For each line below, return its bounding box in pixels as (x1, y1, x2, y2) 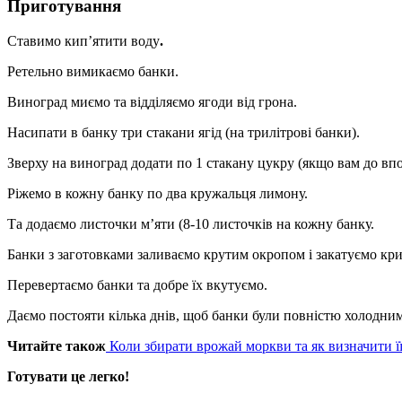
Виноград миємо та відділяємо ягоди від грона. (7, 93, 301, 109)
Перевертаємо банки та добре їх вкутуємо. (7, 276, 271, 293)
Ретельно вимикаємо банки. (7, 63, 182, 79)
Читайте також (7, 337, 106, 354)
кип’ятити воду (65, 32, 160, 48)
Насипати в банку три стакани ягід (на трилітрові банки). (7, 124, 363, 140)
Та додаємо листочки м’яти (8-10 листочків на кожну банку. (7, 215, 378, 232)
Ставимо (7, 32, 61, 48)
